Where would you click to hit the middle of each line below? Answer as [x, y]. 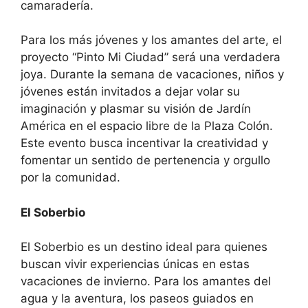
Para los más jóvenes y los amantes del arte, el [151, 40]
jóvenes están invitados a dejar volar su [130, 92]
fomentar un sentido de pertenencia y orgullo [145, 161]
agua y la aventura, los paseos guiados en [137, 299]
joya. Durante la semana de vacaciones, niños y [152, 75]
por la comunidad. [70, 178]
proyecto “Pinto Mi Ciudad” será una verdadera [151, 57]
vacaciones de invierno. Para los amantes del [146, 282]
